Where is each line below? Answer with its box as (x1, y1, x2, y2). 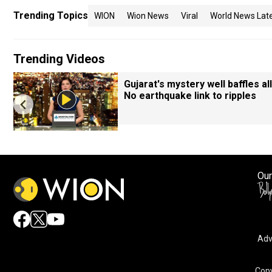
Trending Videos (13, 52, 105, 66)
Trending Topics (13, 10, 88, 21)
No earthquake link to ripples (124, 90, 256, 101)
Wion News (127, 11, 169, 21)
